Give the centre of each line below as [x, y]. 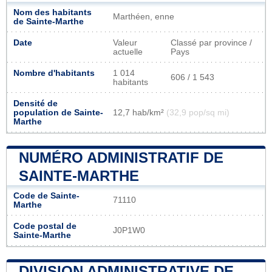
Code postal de [45, 226]
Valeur [125, 42]
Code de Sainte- [46, 195]
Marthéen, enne [144, 16]
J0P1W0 [129, 230]
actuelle [128, 52]
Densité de [36, 103]
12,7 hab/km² [140, 112]
